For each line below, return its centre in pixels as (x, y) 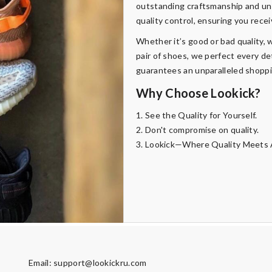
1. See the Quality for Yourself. (197, 115)
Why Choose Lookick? (199, 93)
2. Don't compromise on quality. (198, 130)
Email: (41, 263)
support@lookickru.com (100, 263)
